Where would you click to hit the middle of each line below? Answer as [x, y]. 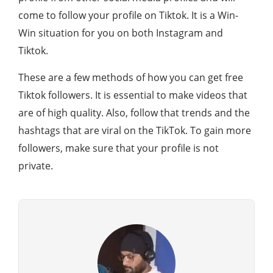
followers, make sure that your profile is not [119, 148]
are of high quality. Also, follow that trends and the [134, 113]
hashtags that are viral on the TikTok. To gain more [135, 130]
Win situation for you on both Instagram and [121, 33]
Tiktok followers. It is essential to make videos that [133, 95]
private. [36, 166]
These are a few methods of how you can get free [131, 77]
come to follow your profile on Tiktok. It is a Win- [128, 15]
